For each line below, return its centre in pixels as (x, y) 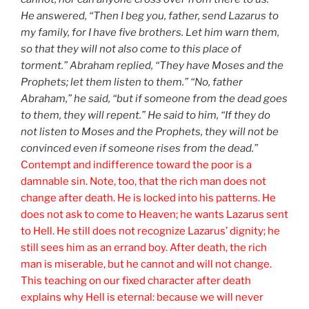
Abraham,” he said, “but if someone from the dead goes (154, 98)
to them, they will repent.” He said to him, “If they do (146, 115)
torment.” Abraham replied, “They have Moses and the (152, 65)
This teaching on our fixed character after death (136, 280)
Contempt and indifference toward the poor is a (136, 165)
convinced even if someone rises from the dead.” (139, 148)
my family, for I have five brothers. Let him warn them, (150, 32)
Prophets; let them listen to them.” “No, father (132, 82)
